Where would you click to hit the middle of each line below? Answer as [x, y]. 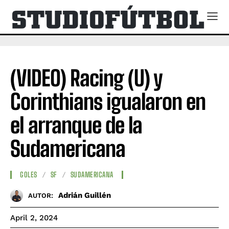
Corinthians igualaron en [108, 101]
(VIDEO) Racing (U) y [86, 78]
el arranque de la [76, 125]
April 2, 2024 [34, 217]
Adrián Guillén [85, 196]
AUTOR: [41, 196]
